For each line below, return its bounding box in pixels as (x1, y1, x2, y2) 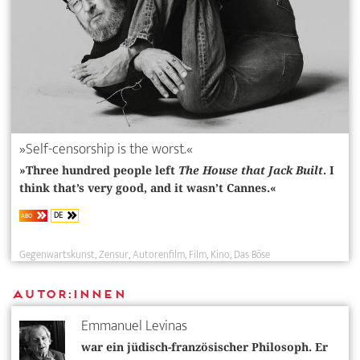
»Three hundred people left (19, 164, 178, 178)
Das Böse (234, 247, 270, 264)
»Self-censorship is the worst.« (19, 137, 193, 162)
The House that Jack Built (178, 164, 323, 178)
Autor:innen (11, 286, 125, 301)
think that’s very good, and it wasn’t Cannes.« (19, 182, 276, 195)
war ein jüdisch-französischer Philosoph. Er (80, 341, 328, 354)
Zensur (99, 247, 129, 264)
